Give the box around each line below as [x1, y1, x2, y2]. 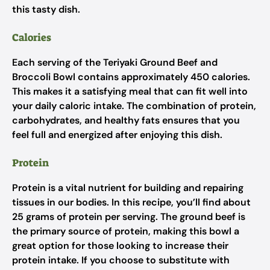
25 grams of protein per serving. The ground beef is [12, 210, 245, 223]
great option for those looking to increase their [12, 239, 228, 252]
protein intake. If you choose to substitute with [12, 254, 230, 266]
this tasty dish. [12, 3, 80, 16]
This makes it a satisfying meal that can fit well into [12, 85, 248, 98]
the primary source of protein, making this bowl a [12, 225, 239, 237]
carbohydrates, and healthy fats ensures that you [12, 114, 240, 127]
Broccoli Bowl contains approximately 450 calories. [12, 71, 250, 83]
